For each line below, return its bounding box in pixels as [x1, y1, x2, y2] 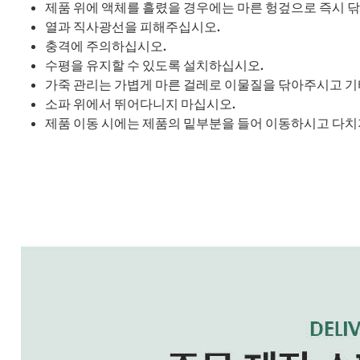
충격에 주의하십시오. [45, 37, 166, 54]
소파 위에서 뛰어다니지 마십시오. [45, 95, 235, 112]
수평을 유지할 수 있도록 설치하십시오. [45, 56, 264, 73]
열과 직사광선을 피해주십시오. [45, 18, 220, 35]
